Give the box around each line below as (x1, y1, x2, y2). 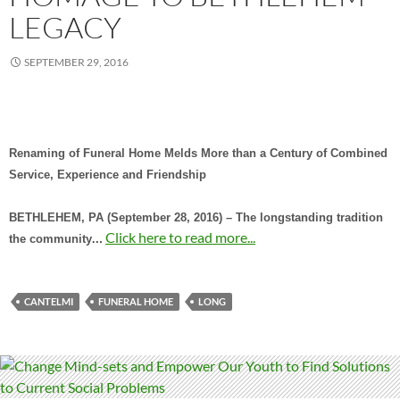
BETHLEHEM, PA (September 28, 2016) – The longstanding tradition (9, 212, 383, 225)
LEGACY (9, 9, 121, 46)
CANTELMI (24, 296, 73, 308)
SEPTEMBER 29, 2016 (24, 55, 129, 70)
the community (9, 233, 92, 246)
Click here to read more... (105, 229, 255, 246)
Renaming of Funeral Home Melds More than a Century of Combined (9, 147, 387, 161)
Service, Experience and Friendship (9, 169, 206, 182)
